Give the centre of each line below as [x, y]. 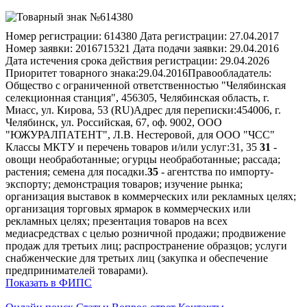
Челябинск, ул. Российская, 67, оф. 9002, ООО [114, 122]
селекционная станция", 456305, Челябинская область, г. [137, 97]
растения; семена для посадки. [76, 171]
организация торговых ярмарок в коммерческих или [128, 208]
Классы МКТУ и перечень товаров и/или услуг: [118, 147]
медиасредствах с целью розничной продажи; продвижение [146, 233]
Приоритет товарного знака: [72, 73]
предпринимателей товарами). [77, 270]
